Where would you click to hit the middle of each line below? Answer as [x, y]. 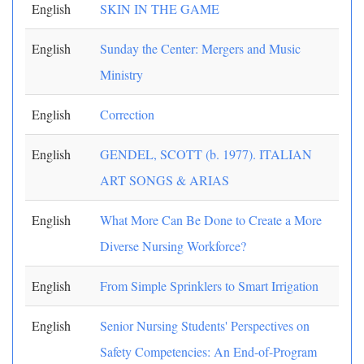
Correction [127, 114]
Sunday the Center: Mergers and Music [200, 48]
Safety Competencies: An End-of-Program [208, 351]
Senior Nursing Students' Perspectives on [205, 325]
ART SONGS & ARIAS [165, 180]
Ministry [121, 74]
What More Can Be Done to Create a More [211, 220]
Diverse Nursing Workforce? [173, 246]
